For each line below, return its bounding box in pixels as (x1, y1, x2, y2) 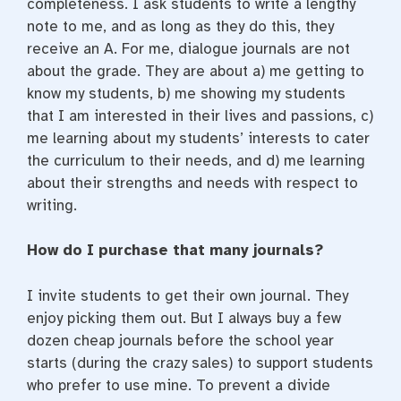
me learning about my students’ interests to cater (27, 128, 370, 148)
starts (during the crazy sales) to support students (27, 353, 373, 372)
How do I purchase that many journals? (27, 241, 323, 260)
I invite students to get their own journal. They (27, 286, 348, 305)
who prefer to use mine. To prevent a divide (27, 375, 330, 395)
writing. (27, 195, 77, 215)
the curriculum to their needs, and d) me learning (27, 150, 365, 170)
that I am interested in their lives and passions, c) (27, 106, 373, 125)
